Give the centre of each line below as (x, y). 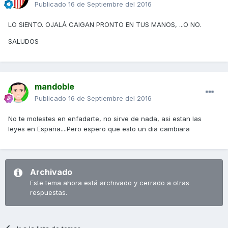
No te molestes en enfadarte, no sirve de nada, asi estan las (105, 118)
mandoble (54, 86)
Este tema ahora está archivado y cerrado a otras (110, 182)
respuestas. (49, 192)
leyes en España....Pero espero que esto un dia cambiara (99, 129)
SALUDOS (23, 41)
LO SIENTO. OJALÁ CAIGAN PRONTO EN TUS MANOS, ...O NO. (105, 24)
